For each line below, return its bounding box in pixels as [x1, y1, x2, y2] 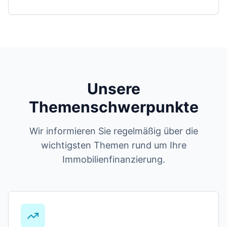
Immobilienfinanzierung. [62, 154, 165, 165]
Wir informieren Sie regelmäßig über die [29, 126, 198, 136]
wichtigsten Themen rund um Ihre [41, 140, 186, 150]
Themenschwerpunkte [28, 98, 199, 116]
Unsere [87, 80, 140, 98]
